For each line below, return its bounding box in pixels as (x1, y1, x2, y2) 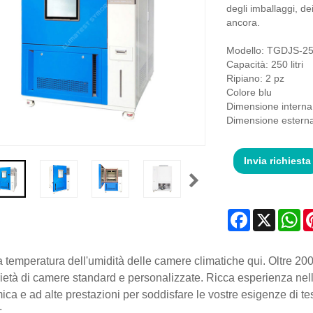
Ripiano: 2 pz (226, 73, 284, 85)
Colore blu (226, 87, 272, 99)
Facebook (249, 209, 294, 221)
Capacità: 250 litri (226, 59, 303, 71)
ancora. (226, 17, 260, 29)
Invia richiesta (243, 155, 311, 167)
